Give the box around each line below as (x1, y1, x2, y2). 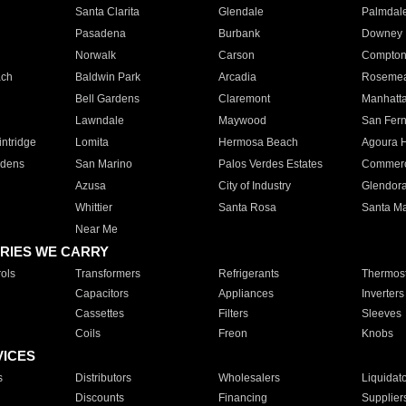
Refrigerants (217, 267, 279, 280)
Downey (361, 27, 402, 40)
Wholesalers (217, 372, 280, 384)
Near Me (74, 223, 118, 236)
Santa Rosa (217, 201, 276, 214)
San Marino (74, 158, 132, 170)
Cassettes (74, 307, 124, 320)
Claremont (217, 92, 270, 105)
